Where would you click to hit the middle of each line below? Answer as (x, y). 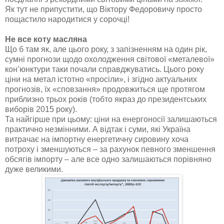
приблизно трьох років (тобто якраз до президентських (106, 99)
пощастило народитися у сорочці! (67, 19)
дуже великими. (34, 169)
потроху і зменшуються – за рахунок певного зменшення (110, 149)
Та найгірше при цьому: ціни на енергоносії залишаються (111, 119)
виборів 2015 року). (41, 109)
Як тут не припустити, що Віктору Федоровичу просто (103, 9)
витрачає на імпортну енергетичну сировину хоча (97, 139)
